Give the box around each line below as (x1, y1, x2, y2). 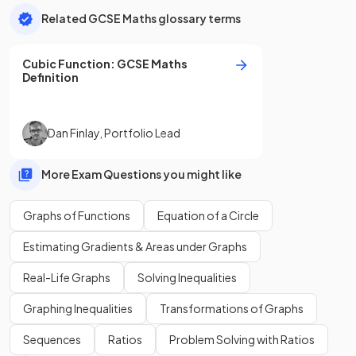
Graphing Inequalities (23, 300, 133, 315)
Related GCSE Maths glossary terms (41, 11, 241, 26)
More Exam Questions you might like (41, 167, 242, 182)
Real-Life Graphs (23, 269, 110, 284)
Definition (22, 69, 79, 84)
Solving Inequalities (137, 269, 237, 284)
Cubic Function (22, 56, 110, 71)
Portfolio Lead (104, 126, 180, 141)
